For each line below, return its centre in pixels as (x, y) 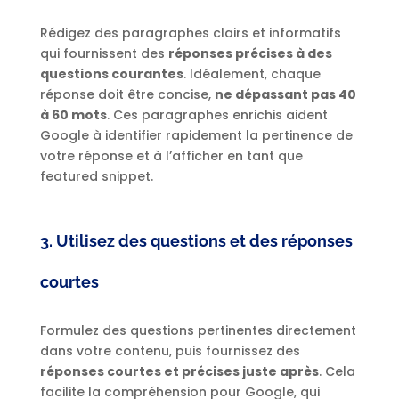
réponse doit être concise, (127, 95)
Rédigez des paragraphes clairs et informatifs (190, 33)
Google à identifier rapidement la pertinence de (196, 136)
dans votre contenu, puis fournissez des (170, 351)
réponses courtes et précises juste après (179, 372)
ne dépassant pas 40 (285, 95)
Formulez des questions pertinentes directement (198, 331)
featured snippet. (96, 177)
